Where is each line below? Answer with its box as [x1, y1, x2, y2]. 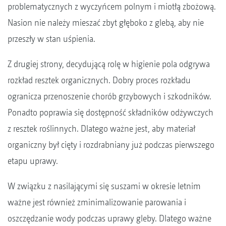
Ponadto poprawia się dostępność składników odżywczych [8, 107, 213, 118]
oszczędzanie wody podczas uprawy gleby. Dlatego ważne [8, 213, 211, 224]
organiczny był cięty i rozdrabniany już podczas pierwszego [8, 139, 214, 150]
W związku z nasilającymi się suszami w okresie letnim [8, 181, 201, 192]
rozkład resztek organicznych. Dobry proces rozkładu [8, 75, 191, 86]
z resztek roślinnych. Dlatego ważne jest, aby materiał [8, 123, 195, 134]
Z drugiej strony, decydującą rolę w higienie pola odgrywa [8, 59, 210, 70]
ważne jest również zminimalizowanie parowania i [8, 197, 186, 208]
